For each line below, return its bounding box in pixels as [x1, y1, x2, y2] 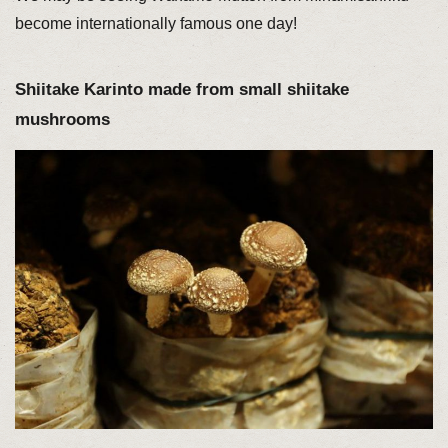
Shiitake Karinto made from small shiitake [14, 79, 349, 99]
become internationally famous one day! [14, 14, 297, 32]
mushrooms [14, 109, 110, 129]
